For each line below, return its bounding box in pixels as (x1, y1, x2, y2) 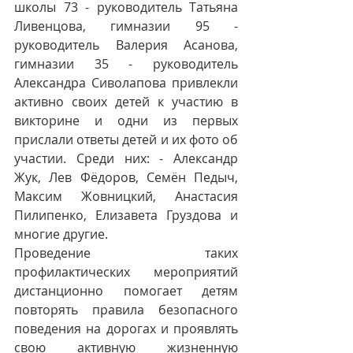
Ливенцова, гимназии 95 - (14, 17, 238, 35)
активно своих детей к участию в (14, 93, 238, 110)
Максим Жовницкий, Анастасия (14, 188, 238, 205)
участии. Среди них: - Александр (14, 150, 238, 167)
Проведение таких (14, 244, 238, 262)
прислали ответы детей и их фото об (14, 131, 238, 148)
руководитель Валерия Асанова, (14, 36, 238, 54)
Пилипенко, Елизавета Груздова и (14, 206, 238, 224)
